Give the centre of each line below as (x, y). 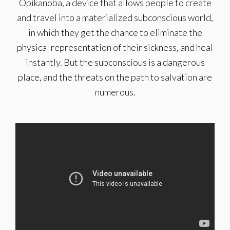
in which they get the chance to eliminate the (115, 32)
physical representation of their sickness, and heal (115, 47)
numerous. (115, 92)
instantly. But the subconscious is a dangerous (115, 62)
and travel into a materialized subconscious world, (115, 17)
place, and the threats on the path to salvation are (115, 77)
